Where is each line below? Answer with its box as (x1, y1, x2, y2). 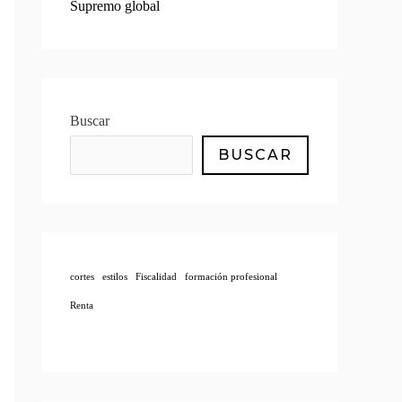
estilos (102, 272, 127, 283)
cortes (70, 272, 94, 283)
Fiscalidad (135, 272, 177, 283)
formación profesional (185, 272, 277, 283)
